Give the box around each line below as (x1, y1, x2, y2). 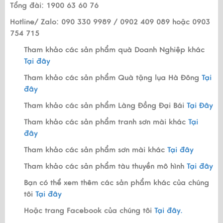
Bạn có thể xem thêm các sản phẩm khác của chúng (24, 178, 209, 187)
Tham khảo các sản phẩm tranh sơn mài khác (24, 117, 188, 126)
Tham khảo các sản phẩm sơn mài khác (24, 145, 167, 154)
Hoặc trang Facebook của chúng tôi (24, 206, 154, 215)
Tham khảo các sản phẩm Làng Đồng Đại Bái (24, 101, 187, 110)
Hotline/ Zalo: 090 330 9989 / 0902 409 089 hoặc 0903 (10, 17, 210, 26)
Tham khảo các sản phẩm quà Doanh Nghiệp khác (24, 45, 205, 54)
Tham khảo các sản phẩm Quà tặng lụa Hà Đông (24, 73, 202, 82)
